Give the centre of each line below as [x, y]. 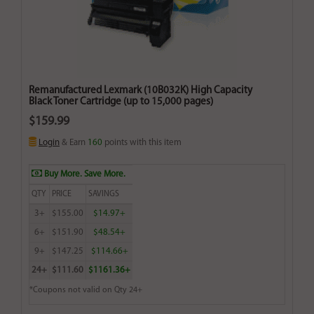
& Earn [74, 143]
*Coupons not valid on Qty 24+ [86, 291]
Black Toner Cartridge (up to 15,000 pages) [121, 102]
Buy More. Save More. [84, 175]
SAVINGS [104, 194]
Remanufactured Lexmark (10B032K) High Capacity [141, 91]
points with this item [142, 143]
